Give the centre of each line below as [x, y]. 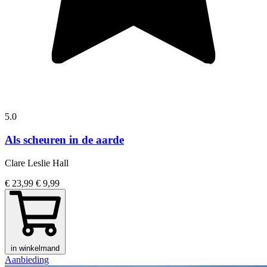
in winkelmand [35, 248]
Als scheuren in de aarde [64, 140]
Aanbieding [27, 259]
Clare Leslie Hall [37, 163]
